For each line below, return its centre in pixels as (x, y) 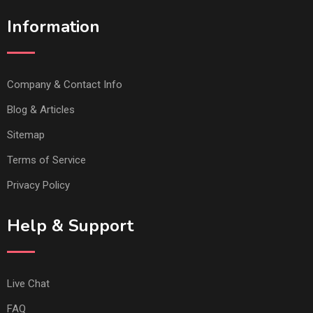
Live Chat (28, 283)
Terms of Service (46, 160)
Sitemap (26, 134)
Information (53, 26)
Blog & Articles (41, 109)
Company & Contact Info (65, 84)
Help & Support (70, 225)
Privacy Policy (38, 185)
